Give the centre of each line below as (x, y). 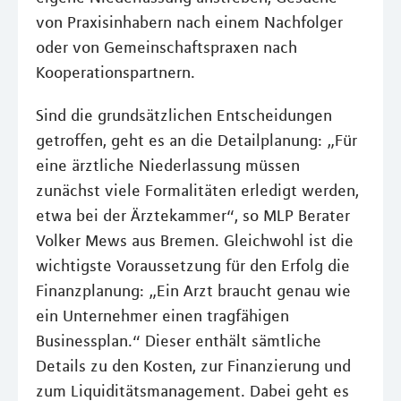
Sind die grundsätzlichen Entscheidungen (184, 115)
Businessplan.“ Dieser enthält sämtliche (179, 341)
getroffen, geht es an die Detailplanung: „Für (196, 140)
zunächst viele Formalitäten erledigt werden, (197, 190)
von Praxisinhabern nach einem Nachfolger (189, 22)
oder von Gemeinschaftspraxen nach (166, 47)
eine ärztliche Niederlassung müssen (168, 165)
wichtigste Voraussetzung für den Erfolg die (193, 265)
